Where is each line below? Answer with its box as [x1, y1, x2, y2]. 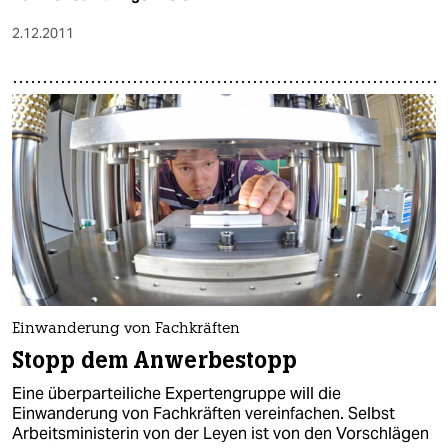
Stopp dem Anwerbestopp [12, 345, 298, 375]
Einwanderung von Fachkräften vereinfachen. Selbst [12, 402, 395, 424]
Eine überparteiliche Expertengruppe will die [12, 382, 341, 404]
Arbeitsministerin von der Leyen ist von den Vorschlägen [12, 422, 429, 444]
